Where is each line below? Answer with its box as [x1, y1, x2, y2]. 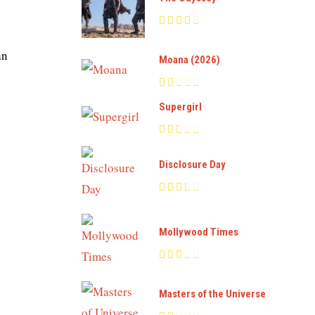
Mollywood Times [159, 225, 238, 238]
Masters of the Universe [159, 287, 266, 300]
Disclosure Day [159, 157, 226, 171]
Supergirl [159, 101, 202, 113]
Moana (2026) [159, 53, 220, 66]
